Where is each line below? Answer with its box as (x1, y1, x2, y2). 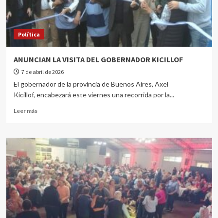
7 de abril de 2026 (21, 68, 64, 75)
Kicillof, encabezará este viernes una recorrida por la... (13, 91, 174, 99)
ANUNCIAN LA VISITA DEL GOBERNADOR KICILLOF (13, 54, 183, 64)
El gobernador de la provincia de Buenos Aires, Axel (13, 80, 168, 88)
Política (18, 31, 40, 38)
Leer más (13, 107, 37, 114)
